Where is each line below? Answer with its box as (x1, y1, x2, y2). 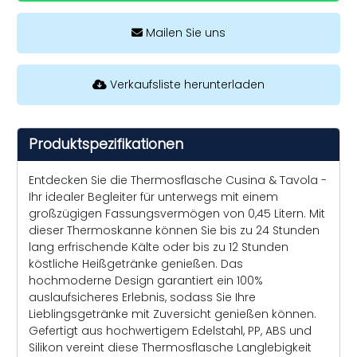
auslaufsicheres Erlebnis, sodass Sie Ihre (29, 288, 256, 305)
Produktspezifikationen (29, 134, 183, 154)
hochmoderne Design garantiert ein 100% (29, 272, 263, 288)
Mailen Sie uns (143, 24, 226, 41)
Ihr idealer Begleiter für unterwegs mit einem (29, 188, 278, 205)
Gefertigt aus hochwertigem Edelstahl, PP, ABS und (29, 322, 312, 339)
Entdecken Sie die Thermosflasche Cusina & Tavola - (29, 171, 327, 188)
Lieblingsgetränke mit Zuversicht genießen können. (29, 305, 316, 322)
